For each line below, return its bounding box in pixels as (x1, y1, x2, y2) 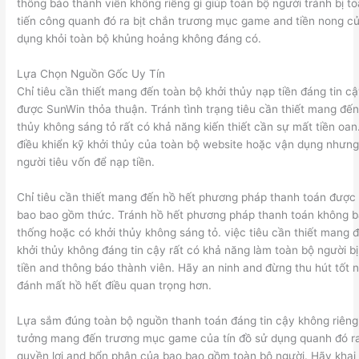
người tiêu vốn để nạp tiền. (17, 155, 155, 168)
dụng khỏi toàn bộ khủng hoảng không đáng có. (17, 32, 262, 46)
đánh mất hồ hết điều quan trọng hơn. (17, 278, 212, 292)
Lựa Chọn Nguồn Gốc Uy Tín (17, 67, 166, 80)
